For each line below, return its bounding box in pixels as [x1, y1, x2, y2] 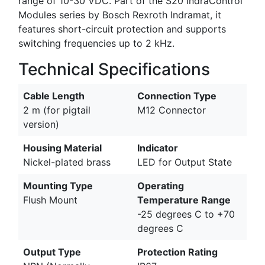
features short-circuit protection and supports [18, 22, 226, 35]
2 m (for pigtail [23, 104, 91, 116]
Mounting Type [23, 179, 93, 192]
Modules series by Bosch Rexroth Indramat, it [18, 8, 221, 21]
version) [23, 118, 59, 130]
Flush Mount [23, 193, 77, 206]
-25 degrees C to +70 [137, 208, 235, 220]
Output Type [23, 245, 81, 258]
